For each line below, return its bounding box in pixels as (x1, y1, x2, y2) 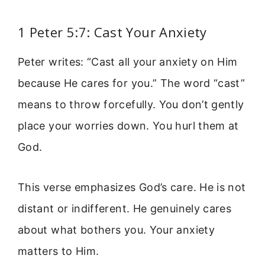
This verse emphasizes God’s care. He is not (18, 181, 246, 194)
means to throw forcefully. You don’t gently (18, 98, 244, 111)
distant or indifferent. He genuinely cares (18, 202, 232, 215)
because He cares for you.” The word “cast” (18, 76, 245, 89)
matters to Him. (18, 245, 99, 258)
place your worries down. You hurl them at (18, 119, 239, 132)
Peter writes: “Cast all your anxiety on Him (18, 55, 238, 68)
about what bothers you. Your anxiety (18, 224, 215, 237)
